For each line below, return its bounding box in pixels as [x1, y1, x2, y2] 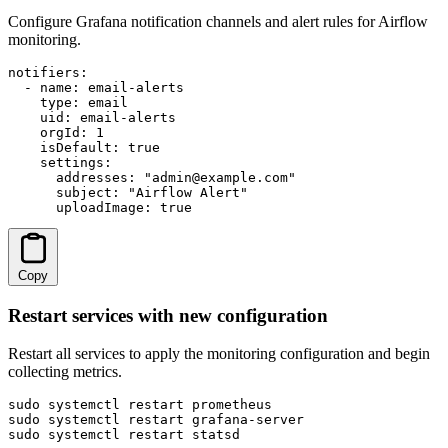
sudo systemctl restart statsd [8, 427, 240, 443]
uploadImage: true [8, 199, 192, 215]
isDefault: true [8, 139, 160, 155]
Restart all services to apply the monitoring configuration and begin [8, 345, 430, 363]
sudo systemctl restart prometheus [8, 397, 272, 413]
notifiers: [8, 64, 88, 80]
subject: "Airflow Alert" [8, 184, 248, 200]
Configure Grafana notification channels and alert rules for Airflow [8, 12, 428, 30]
